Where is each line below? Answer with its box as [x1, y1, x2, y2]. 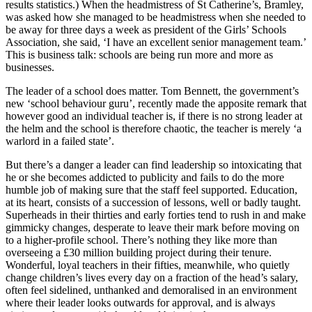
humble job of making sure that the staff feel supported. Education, [6, 184, 297, 196]
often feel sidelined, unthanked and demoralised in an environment [6, 284, 297, 297]
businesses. [6, 61, 54, 74]
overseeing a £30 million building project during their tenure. [6, 247, 272, 259]
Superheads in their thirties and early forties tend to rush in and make [6, 209, 306, 221]
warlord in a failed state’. [6, 135, 114, 148]
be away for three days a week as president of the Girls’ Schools [6, 24, 286, 36]
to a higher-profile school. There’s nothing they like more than [6, 234, 277, 247]
